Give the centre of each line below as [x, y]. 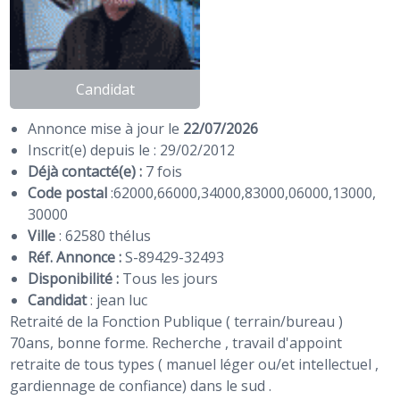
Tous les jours [169, 279]
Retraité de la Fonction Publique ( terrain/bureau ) [177, 322]
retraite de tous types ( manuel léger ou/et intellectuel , [195, 365]
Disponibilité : [74, 279]
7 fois [164, 172]
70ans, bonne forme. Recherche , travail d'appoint [176, 343]
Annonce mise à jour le [106, 129]
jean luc [122, 300]
